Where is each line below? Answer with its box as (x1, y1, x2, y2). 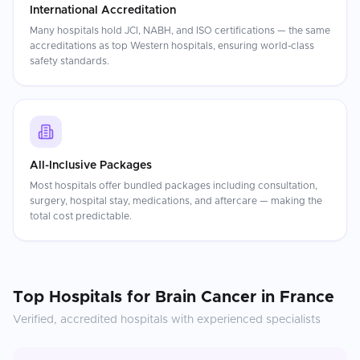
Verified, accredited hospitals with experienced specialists (13, 314, 321, 325)
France (280, 289, 334, 305)
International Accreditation (30, 5, 176, 16)
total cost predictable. (30, 211, 132, 221)
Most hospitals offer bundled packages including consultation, (30, 181, 317, 190)
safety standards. (30, 56, 109, 66)
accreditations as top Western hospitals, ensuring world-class (30, 41, 314, 51)
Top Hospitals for (13, 289, 155, 305)
